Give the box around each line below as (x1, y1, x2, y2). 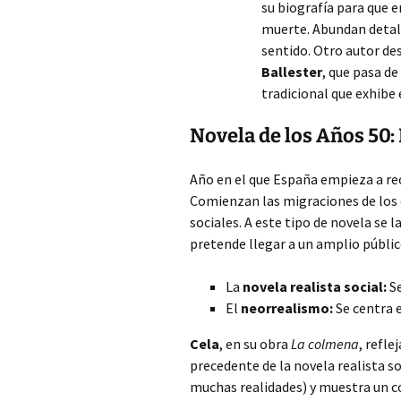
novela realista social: (243, 277, 387, 295)
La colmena (291, 335, 359, 353)
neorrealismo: (241, 299, 333, 317)
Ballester (261, 63, 322, 81)
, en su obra (219, 335, 291, 353)
